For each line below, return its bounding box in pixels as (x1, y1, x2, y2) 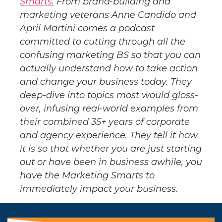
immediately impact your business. (20, 183, 178, 195)
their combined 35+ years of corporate (20, 116, 190, 128)
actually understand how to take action (20, 63, 198, 74)
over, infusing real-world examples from (20, 103, 198, 114)
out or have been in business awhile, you (20, 157, 202, 168)
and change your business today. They (20, 76, 192, 88)
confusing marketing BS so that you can (20, 50, 201, 61)
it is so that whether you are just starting (20, 143, 202, 155)
